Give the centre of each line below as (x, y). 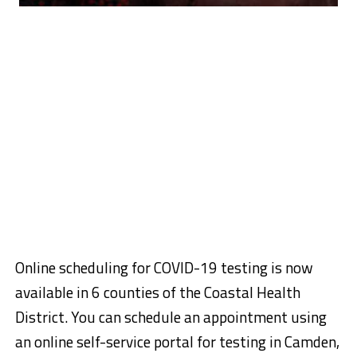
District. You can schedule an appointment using (171, 317)
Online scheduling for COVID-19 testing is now (164, 267)
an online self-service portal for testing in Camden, (177, 341)
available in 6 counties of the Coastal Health (157, 292)
